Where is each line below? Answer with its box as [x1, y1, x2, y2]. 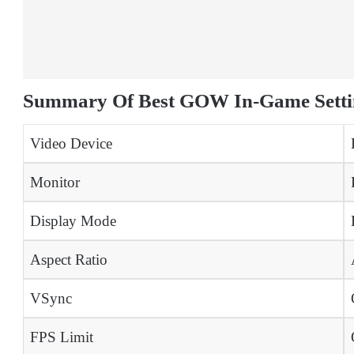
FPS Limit [29, 329, 93, 346]
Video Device [29, 135, 112, 153]
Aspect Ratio [29, 251, 107, 269]
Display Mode [29, 213, 116, 230]
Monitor [29, 174, 80, 191]
